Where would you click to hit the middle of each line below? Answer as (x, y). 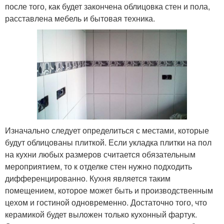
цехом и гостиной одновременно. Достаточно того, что (106, 202)
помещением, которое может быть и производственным (109, 190)
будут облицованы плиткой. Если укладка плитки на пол (108, 142)
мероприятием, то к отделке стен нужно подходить (98, 166)
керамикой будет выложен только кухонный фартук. (101, 214)
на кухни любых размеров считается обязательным (100, 154)
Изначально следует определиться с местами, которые (107, 130)
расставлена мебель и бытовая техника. (80, 18)
